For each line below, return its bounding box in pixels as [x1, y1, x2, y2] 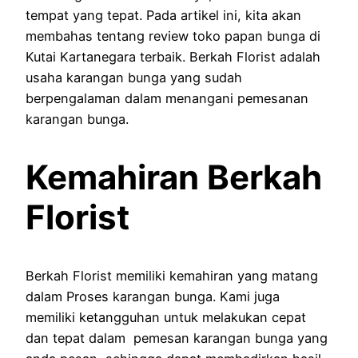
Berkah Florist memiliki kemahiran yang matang [26, 267, 318, 284]
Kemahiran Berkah [26, 156, 322, 197]
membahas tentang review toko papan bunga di [26, 27, 320, 44]
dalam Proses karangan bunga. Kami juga [26, 288, 280, 304]
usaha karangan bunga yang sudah [26, 69, 242, 86]
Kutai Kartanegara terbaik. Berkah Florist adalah [26, 48, 320, 65]
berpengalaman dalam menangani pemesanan [26, 89, 308, 106]
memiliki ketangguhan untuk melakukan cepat [26, 308, 306, 325]
